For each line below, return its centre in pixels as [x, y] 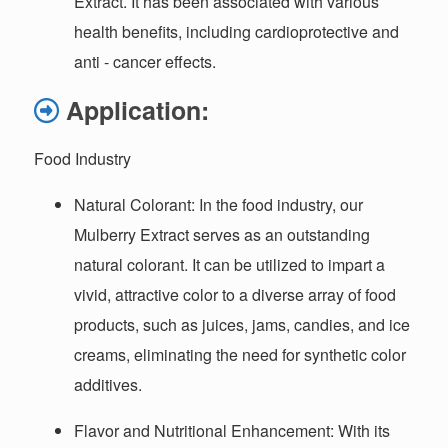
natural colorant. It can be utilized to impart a [230, 265]
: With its [360, 431]
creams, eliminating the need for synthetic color [240, 355]
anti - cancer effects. [145, 62]
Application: [138, 110]
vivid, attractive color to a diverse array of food [235, 295]
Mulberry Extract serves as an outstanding [222, 235]
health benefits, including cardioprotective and [237, 32]
